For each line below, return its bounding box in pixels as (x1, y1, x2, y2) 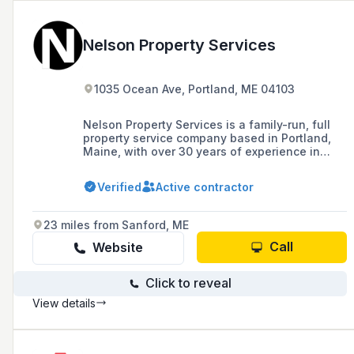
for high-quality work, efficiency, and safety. (83, 171, 330, 185)
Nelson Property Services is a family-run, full (83, 117, 330, 131)
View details (32, 296, 96, 310)
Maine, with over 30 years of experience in (83, 144, 320, 158)
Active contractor (156, 179, 254, 194)
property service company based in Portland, (83, 130, 331, 145)
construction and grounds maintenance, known (83, 157, 345, 171)
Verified (97, 179, 141, 194)
